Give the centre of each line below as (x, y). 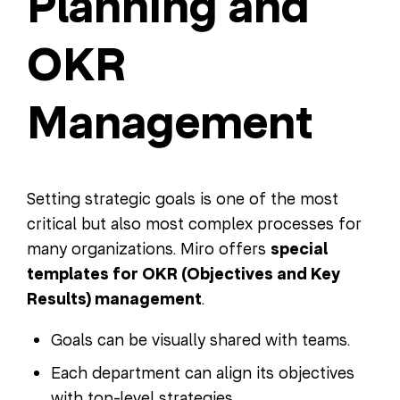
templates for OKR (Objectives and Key (183, 274)
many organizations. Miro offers (149, 248)
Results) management (114, 299)
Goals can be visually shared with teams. (200, 339)
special (299, 249)
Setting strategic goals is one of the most (183, 198)
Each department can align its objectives (203, 372)
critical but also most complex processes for (194, 223)
